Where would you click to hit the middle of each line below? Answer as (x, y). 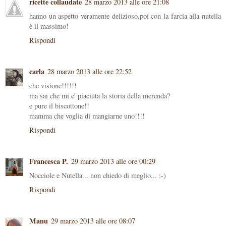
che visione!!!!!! (53, 86)
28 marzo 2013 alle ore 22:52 (90, 72)
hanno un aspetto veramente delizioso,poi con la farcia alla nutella (125, 16)
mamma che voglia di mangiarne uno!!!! (87, 116)
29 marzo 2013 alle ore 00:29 (113, 161)
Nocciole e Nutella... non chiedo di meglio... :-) (98, 176)
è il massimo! (49, 26)
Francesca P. (49, 161)
